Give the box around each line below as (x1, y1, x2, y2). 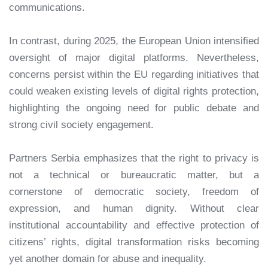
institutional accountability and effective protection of (9, 220, 259, 231)
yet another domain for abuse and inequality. (9, 253, 206, 264)
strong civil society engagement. (9, 119, 154, 130)
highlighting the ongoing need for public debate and (9, 102, 259, 114)
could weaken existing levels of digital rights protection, (9, 86, 259, 97)
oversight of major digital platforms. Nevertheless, (9, 52, 259, 63)
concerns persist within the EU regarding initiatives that (9, 69, 259, 80)
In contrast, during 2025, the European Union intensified (9, 35, 259, 47)
